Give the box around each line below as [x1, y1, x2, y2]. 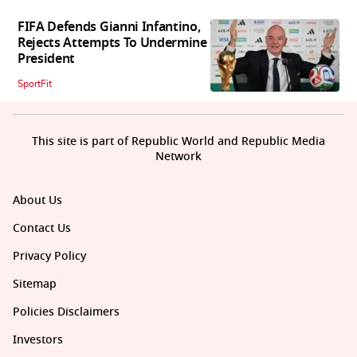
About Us [13, 192, 62, 210]
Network [155, 148, 202, 166]
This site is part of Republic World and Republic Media [32, 133, 325, 151]
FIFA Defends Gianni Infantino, [18, 18, 201, 37]
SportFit [18, 79, 52, 89]
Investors [13, 331, 63, 349]
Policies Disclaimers [13, 304, 120, 321]
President [18, 49, 76, 69]
